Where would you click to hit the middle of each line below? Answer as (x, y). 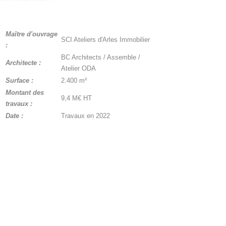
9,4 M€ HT (77, 98)
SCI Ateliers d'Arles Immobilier (106, 39)
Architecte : (23, 63)
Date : (15, 116)
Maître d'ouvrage (32, 34)
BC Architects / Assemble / (101, 57)
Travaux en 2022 (86, 116)
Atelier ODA (79, 68)
